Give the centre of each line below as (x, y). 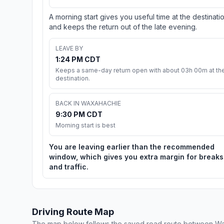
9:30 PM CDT (79, 114)
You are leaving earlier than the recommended (132, 147)
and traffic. (69, 167)
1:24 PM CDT (78, 59)
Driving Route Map (73, 212)
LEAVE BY (69, 48)
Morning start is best (85, 125)
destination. (73, 78)
